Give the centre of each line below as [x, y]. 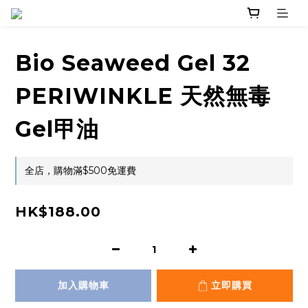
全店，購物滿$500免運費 [80, 171]
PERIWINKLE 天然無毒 [143, 96]
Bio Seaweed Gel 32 [133, 63]
